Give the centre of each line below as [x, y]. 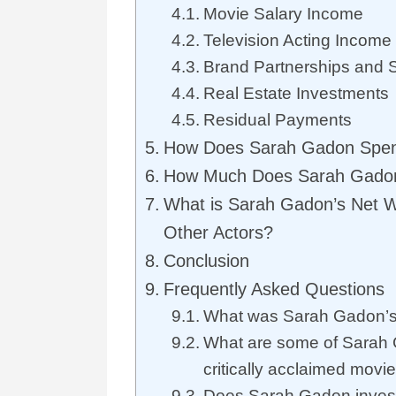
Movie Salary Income [283, 14]
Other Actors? [218, 233]
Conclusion [206, 261]
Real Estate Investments [296, 94]
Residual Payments [277, 120]
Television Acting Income [297, 41]
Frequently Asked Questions [274, 289]
